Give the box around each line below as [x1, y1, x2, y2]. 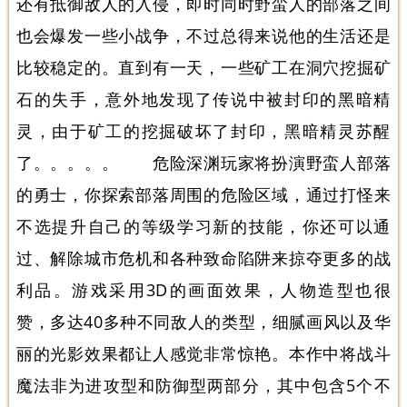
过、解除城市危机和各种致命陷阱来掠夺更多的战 [16, 246, 391, 269]
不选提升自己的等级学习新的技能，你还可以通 [16, 214, 391, 237]
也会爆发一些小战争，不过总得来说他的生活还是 [16, 24, 391, 46]
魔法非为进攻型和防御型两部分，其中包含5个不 [16, 373, 391, 396]
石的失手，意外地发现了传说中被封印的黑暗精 [16, 87, 391, 110]
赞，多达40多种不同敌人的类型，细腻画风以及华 [16, 310, 391, 333]
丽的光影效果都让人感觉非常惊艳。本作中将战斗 [16, 342, 391, 364]
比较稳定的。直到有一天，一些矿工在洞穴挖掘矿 [16, 55, 391, 78]
